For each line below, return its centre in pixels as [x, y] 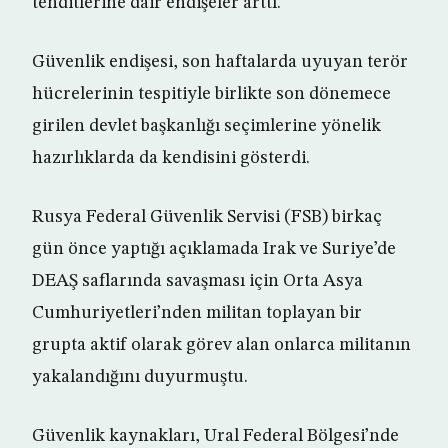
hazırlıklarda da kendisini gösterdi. [171, 158]
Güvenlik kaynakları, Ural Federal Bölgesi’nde [215, 436]
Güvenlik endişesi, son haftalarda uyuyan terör [220, 62]
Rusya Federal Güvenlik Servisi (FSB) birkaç [207, 217]
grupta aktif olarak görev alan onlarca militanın [221, 345]
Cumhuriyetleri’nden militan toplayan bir [197, 313]
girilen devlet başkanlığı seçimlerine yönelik [206, 126]
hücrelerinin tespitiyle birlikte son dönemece [211, 94]
